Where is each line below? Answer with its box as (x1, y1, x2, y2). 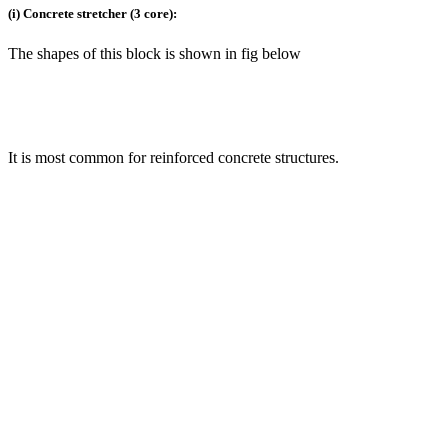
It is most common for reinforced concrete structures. (8, 148, 339, 166)
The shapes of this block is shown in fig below (8, 44, 301, 62)
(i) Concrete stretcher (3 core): (8, 6, 177, 22)
